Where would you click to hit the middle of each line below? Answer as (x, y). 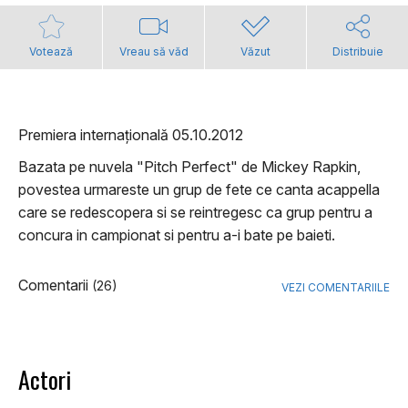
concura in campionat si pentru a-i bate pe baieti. (177, 235)
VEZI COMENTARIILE (336, 288)
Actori (45, 380)
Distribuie (357, 52)
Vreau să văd (153, 52)
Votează (51, 52)
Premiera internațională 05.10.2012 (131, 135)
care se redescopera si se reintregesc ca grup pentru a (195, 213)
